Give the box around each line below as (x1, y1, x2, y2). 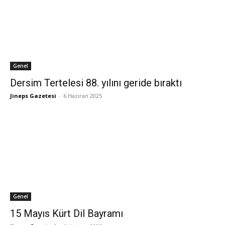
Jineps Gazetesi (10, 91, 56, 99)
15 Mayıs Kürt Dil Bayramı (10, 207, 123, 219)
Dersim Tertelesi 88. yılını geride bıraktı (10, 76, 182, 89)
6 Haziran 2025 (63, 91, 102, 99)
